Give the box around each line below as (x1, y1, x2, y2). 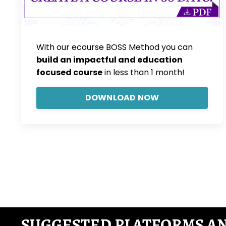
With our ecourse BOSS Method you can (36, 41, 193, 53)
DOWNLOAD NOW (85, 92, 159, 104)
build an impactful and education (36, 54, 183, 66)
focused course (36, 67, 102, 79)
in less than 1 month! (102, 67, 185, 79)
